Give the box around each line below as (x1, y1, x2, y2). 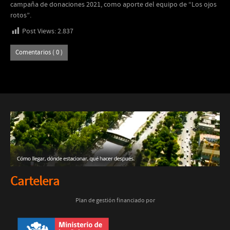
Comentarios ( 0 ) (15, 48, 63, 57)
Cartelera (10, 174, 60, 190)
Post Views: (22, 27, 56, 36)
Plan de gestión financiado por (75, 197, 155, 205)
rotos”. (10, 11, 31, 20)
